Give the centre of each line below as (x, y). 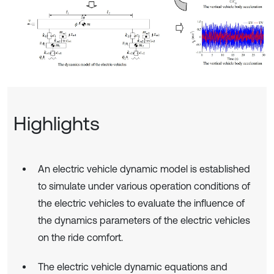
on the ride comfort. (80, 237)
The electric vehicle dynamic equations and (133, 266)
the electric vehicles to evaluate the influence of (141, 203)
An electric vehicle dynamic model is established (144, 168)
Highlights (57, 123)
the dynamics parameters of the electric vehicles (144, 220)
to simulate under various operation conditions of (144, 186)
